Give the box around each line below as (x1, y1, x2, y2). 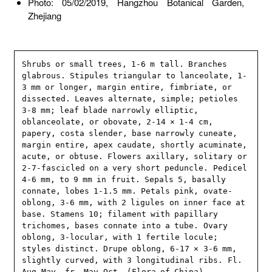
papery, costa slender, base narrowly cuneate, (22, 129, 238, 138)
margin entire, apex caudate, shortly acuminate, (22, 140, 248, 150)
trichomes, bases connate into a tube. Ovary (22, 221, 228, 231)
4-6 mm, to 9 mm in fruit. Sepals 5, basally (22, 175, 226, 185)
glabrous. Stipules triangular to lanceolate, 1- (22, 71, 248, 81)
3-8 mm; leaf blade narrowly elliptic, (22, 106, 199, 115)
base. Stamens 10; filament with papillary (22, 209, 219, 219)
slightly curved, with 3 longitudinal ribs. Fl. (22, 256, 242, 265)
